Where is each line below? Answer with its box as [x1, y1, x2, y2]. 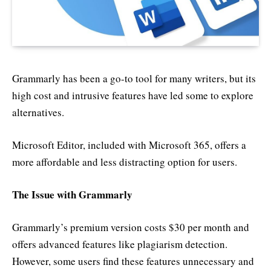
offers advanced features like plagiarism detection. [12, 237, 227, 252]
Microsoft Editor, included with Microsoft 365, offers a [12, 137, 246, 152]
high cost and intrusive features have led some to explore [12, 88, 253, 102]
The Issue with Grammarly [12, 186, 132, 202]
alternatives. [12, 105, 64, 119]
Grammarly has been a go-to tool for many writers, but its [12, 71, 256, 85]
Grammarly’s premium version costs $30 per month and [12, 220, 249, 235]
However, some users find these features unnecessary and [12, 254, 254, 269]
